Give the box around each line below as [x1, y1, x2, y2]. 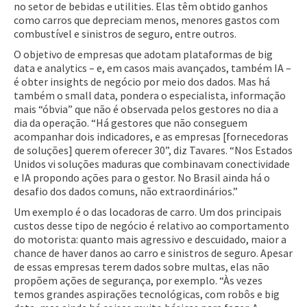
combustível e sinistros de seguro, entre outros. [14, 26, 236, 40]
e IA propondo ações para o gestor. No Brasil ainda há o [14, 170, 270, 184]
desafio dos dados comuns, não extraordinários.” [14, 184, 238, 198]
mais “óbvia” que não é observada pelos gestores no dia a [14, 101, 278, 116]
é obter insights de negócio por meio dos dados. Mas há [14, 74, 270, 88]
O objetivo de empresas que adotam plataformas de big [14, 47, 273, 61]
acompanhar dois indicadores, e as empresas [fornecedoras [14, 129, 288, 143]
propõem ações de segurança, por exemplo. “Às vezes [14, 273, 262, 287]
